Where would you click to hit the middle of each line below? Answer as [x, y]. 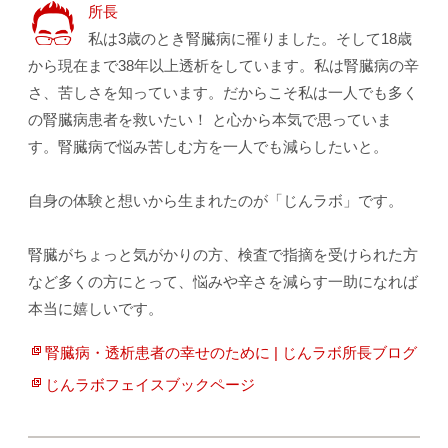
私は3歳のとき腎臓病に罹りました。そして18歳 [250, 38]
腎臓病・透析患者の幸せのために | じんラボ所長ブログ [231, 352]
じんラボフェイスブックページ [150, 384]
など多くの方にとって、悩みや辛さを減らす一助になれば [223, 281]
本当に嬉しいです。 [96, 308]
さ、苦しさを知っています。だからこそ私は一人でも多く [223, 92]
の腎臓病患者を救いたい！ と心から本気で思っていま [210, 119]
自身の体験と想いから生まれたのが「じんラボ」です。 [216, 200]
